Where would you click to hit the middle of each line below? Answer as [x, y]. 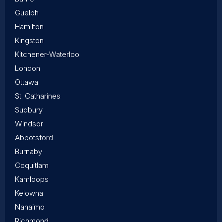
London [28, 68]
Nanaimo [30, 207]
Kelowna [29, 193]
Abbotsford [34, 138]
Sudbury [29, 110]
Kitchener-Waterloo [47, 55]
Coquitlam [32, 166]
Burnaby [28, 152]
